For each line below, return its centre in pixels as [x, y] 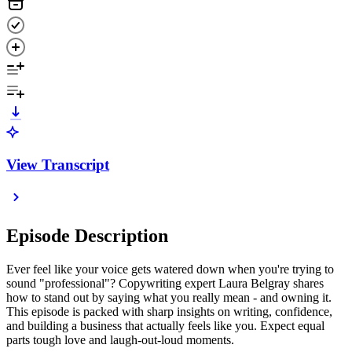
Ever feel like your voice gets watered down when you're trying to [170, 269]
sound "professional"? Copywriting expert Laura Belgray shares [165, 284]
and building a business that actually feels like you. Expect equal [165, 326]
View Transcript [58, 164]
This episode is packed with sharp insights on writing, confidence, [169, 312]
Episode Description [87, 236]
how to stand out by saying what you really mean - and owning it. [169, 298]
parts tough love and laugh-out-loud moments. [120, 340]
